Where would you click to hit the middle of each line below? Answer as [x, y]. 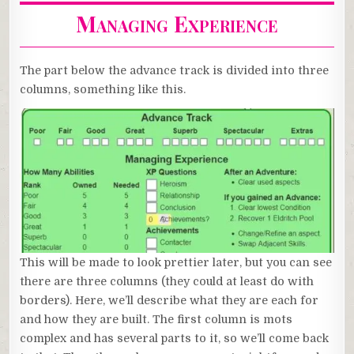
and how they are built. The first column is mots [156, 319]
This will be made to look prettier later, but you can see [176, 262]
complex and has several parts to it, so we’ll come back [175, 338]
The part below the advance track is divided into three [175, 71]
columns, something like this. [103, 90]
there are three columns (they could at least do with [167, 281]
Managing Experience [177, 23]
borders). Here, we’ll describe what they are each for [169, 300]
